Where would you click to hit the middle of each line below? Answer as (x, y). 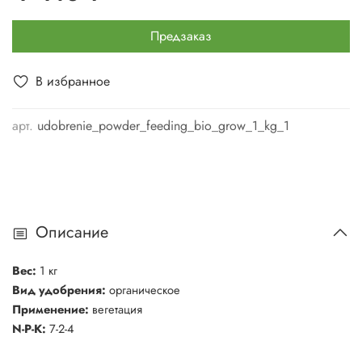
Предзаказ (181, 36)
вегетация (117, 309)
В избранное (73, 81)
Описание (72, 233)
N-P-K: (29, 328)
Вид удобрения (57, 289)
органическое (145, 289)
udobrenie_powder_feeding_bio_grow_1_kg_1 (163, 125)
